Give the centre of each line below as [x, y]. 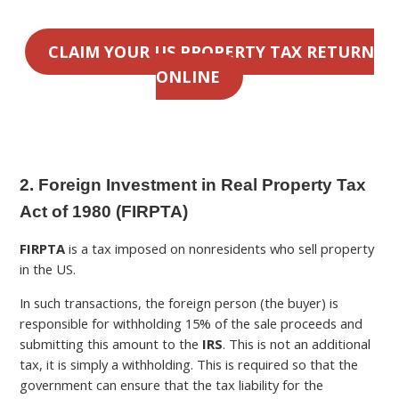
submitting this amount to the [111, 344]
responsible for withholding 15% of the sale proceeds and [191, 324]
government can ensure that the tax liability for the [172, 385]
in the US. [48, 269]
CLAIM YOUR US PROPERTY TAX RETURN [211, 51]
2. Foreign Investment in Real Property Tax [193, 184]
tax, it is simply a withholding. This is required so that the [189, 365]
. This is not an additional [297, 344]
